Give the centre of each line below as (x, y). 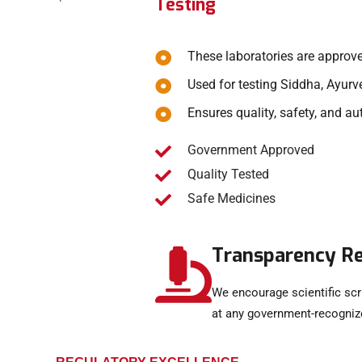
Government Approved (251, 150)
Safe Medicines (232, 199)
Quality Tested (228, 175)
